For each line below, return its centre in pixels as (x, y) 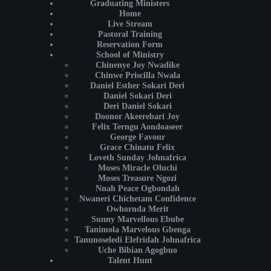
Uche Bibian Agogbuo (137, 250)
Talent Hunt (130, 260)
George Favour (137, 137)
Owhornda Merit (137, 209)
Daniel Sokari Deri (137, 96)
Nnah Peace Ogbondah (137, 188)
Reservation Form (130, 44)
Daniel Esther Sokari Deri (138, 86)
